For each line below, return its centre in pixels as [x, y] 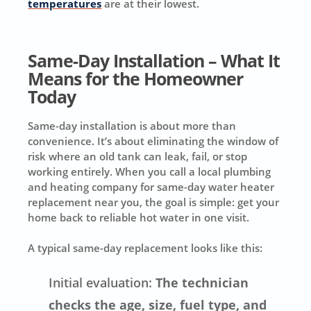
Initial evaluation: [101, 282]
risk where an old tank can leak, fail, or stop [138, 156]
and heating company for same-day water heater [151, 186]
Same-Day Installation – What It [154, 60]
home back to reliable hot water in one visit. [139, 217]
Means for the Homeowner [136, 78]
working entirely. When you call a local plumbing [150, 171]
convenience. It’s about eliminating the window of [153, 141]
